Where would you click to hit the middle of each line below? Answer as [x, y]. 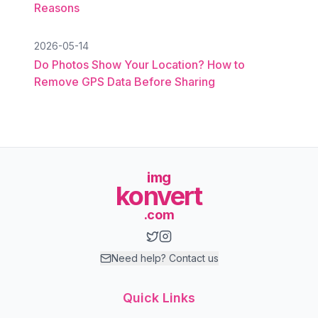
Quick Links [159, 298]
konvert [159, 196]
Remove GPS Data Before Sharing [125, 82]
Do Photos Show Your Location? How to [139, 65]
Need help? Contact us [165, 258]
